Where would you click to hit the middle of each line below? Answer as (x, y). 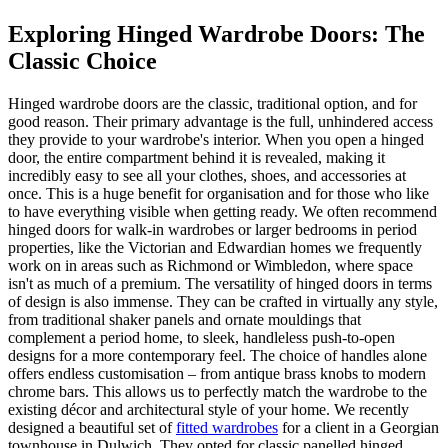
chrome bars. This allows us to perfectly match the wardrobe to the (217, 391)
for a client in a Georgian (358, 427)
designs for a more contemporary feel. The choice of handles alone (217, 355)
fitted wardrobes (227, 427)
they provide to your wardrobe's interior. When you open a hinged (216, 139)
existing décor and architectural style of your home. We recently (208, 409)
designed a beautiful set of (92, 427)
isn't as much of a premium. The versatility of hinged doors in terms (220, 283)
